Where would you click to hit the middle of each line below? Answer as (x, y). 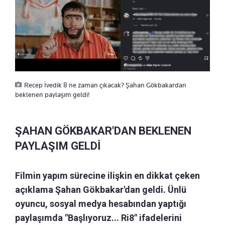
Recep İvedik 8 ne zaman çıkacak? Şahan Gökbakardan (105, 85)
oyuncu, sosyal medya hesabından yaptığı (101, 204)
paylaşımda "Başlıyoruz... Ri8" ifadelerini (98, 218)
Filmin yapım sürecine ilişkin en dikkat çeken (107, 176)
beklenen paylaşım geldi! (52, 95)
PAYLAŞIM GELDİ (58, 146)
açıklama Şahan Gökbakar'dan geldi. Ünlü (101, 190)
